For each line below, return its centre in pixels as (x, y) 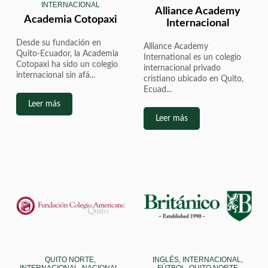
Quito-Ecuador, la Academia (68, 54)
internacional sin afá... (56, 75)
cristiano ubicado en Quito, (194, 79)
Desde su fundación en (59, 43)
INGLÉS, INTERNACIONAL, (197, 260)
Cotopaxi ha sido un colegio (67, 64)
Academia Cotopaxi (70, 19)
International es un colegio (193, 57)
